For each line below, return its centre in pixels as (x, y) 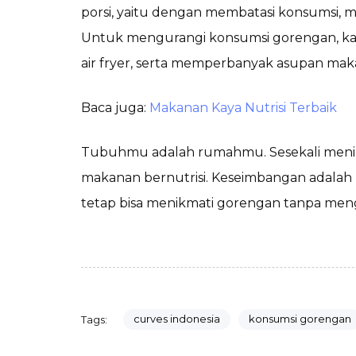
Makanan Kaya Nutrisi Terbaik (243, 107)
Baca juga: (115, 107)
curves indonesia (176, 319)
